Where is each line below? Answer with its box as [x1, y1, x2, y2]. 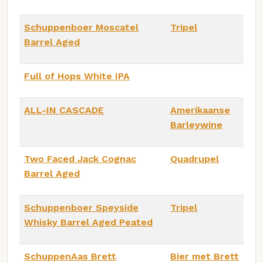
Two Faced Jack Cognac [24, 153, 136, 165]
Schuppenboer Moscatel [24, 22, 139, 33]
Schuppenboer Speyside [24, 202, 139, 214]
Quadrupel [170, 153, 219, 165]
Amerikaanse [170, 104, 230, 116]
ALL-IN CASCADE [24, 104, 104, 116]
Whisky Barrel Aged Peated [24, 217, 153, 228]
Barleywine [170, 119, 222, 131]
